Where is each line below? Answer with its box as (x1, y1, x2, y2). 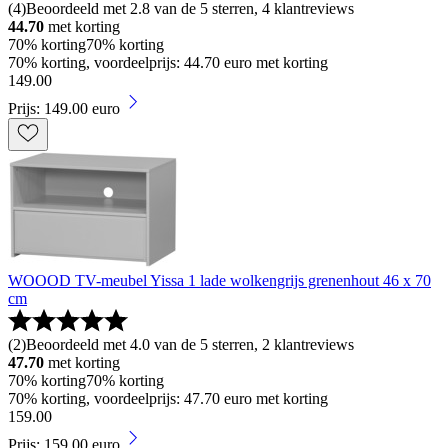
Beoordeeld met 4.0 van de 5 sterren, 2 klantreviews (26, 335, 354, 353)
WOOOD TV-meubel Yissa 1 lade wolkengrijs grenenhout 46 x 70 (8, 271, 431, 289)
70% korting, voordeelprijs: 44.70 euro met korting (8, 53, 328, 71)
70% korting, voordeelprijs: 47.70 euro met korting (8, 389, 328, 407)
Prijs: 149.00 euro (8, 99, 120, 117)
